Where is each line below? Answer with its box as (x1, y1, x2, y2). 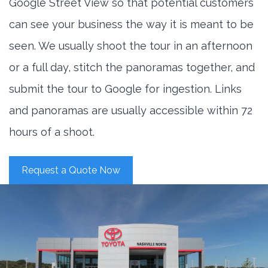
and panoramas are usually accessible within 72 (9, 104, 252, 117)
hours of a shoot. (9, 126, 95, 139)
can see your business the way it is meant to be (9, 18, 254, 31)
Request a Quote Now (22, 165, 120, 176)
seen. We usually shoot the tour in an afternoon (9, 39, 252, 53)
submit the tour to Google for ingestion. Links (9, 83, 242, 96)
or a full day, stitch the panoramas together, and (9, 61, 255, 74)
